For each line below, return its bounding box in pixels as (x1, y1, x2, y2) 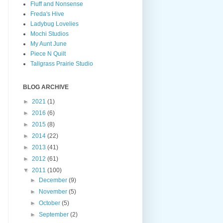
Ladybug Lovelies (30, 20, 79, 27)
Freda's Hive (30, 10, 64, 17)
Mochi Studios (30, 30, 69, 37)
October (39, 199, 62, 207)
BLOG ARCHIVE (23, 83, 69, 91)
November (39, 188, 69, 195)
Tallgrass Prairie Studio (30, 60, 93, 67)
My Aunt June (30, 40, 67, 47)
